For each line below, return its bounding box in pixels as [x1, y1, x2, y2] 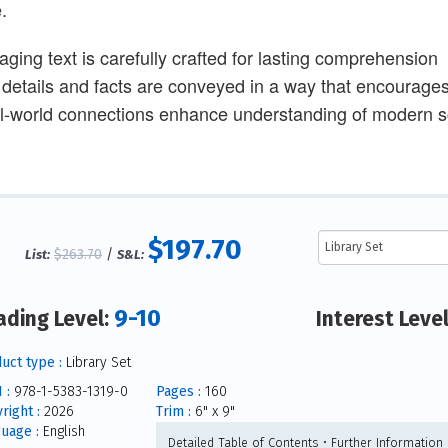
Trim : [155, 402, 191, 420]
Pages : [155, 382, 201, 400]
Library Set [61, 353, 131, 371]
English [38, 422, 85, 440]
